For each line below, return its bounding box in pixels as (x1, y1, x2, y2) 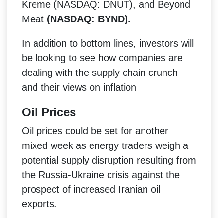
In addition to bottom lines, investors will (22, 37, 194, 49)
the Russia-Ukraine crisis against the (22, 169, 180, 180)
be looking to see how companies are (22, 52, 182, 63)
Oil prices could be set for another (22, 125, 168, 136)
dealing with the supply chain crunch (22, 67, 178, 78)
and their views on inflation (22, 81, 136, 92)
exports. (22, 198, 57, 209)
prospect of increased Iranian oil (22, 183, 160, 195)
